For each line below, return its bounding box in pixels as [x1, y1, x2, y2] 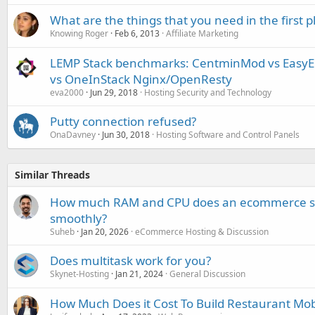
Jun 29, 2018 [90, 86, 138, 98]
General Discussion [169, 267, 245, 280]
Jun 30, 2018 [102, 128, 150, 141]
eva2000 [50, 86, 84, 98]
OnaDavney [50, 128, 96, 141]
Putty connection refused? [50, 112, 196, 129]
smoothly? [50, 210, 107, 226]
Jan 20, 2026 [81, 225, 129, 238]
